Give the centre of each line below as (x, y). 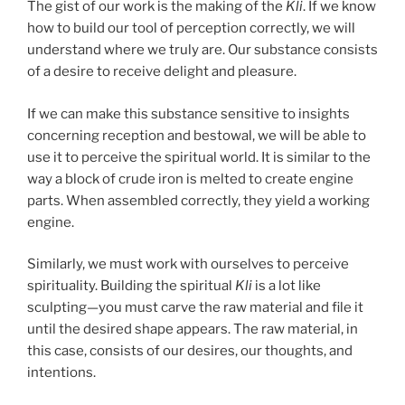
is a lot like (287, 286)
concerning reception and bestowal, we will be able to (197, 135)
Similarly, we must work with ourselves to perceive (188, 264)
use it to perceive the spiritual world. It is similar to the (199, 157)
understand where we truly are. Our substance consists (202, 50)
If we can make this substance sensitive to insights (188, 113)
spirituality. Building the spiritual (131, 286)
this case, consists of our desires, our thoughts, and (190, 351)
